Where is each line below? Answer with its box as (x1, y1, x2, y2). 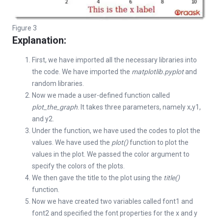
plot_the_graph (32, 103, 78, 111)
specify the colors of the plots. (32, 162, 125, 170)
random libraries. (32, 80, 84, 88)
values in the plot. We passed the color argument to (32, 150, 190, 159)
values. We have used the (32, 138, 111, 147)
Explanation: (12, 34, 66, 47)
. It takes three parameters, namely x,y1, (78, 103, 201, 111)
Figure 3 (12, 24, 37, 32)
